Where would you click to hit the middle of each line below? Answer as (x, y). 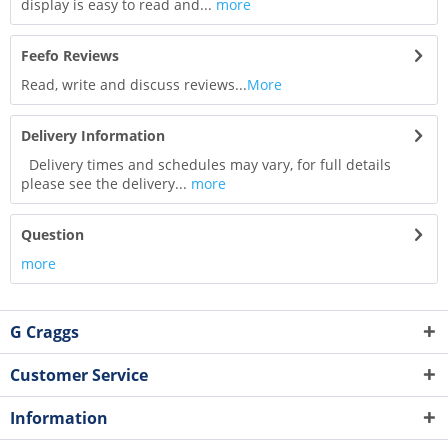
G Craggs (44, 332)
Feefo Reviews (70, 56)
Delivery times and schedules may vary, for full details (206, 165)
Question (52, 235)
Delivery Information (93, 136)
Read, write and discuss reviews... (134, 85)
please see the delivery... (104, 184)
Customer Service (79, 375)
